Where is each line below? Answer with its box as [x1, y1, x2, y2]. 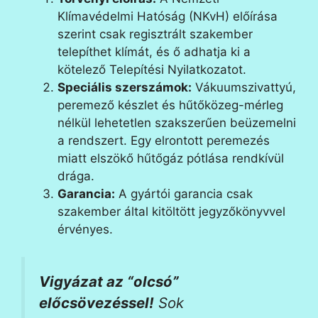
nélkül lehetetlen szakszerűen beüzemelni [57, 116, 296, 130]
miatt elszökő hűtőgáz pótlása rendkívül [57, 151, 284, 165]
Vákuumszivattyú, [192, 80, 296, 94]
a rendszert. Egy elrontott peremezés [57, 133, 270, 148]
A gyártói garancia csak [115, 187, 253, 201]
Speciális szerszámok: [57, 80, 192, 94]
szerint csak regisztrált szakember [57, 27, 253, 41]
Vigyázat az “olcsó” [39, 272, 179, 290]
